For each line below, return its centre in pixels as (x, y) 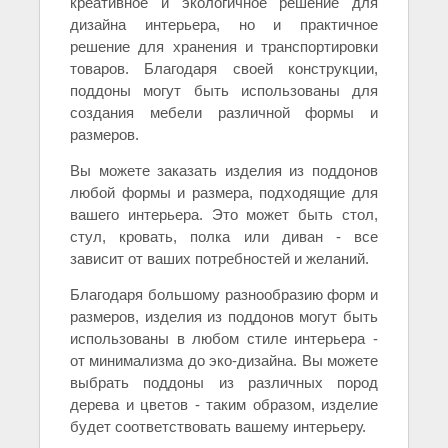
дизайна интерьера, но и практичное (224, 25)
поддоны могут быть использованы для (224, 91)
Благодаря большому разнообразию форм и (224, 295)
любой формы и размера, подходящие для (224, 193)
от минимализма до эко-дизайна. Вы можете (224, 361)
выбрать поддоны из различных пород (224, 383)
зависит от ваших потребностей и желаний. (219, 259)
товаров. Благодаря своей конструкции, (224, 69)
